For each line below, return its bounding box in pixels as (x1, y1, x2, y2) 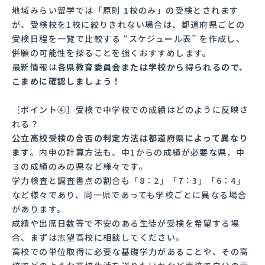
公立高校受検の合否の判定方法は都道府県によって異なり (12, 131, 248, 144)
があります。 (12, 202, 66, 215)
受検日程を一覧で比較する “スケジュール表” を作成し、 (12, 32, 245, 44)
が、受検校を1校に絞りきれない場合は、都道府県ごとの (12, 18, 245, 30)
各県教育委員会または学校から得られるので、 (57, 60, 248, 73)
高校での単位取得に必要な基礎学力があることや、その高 (12, 245, 249, 257)
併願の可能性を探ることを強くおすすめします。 (12, 46, 212, 59)
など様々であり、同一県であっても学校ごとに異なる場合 (12, 188, 247, 201)
